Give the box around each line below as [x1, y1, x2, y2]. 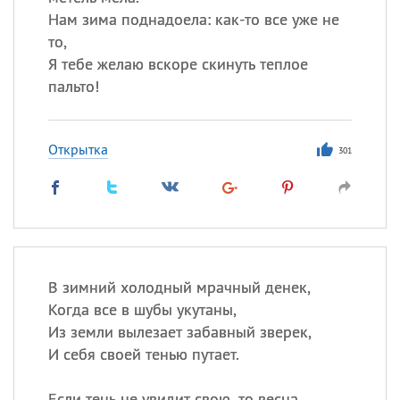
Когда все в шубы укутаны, [47, 299, 237, 320]
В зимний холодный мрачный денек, [47, 277, 311, 297]
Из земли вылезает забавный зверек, [47, 321, 312, 342]
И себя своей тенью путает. [47, 344, 239, 364]
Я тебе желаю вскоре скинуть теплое [47, 54, 308, 74]
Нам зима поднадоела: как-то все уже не [47, 9, 339, 29]
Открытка [47, 140, 108, 158]
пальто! [47, 76, 99, 96]
